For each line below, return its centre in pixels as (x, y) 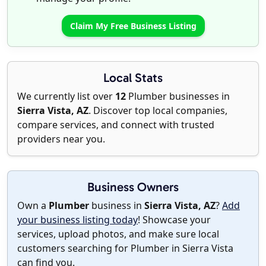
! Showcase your (174, 220)
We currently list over (66, 96)
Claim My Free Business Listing (133, 26)
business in (117, 206)
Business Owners (133, 187)
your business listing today (77, 220)
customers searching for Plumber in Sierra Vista (125, 248)
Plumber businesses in (178, 96)
